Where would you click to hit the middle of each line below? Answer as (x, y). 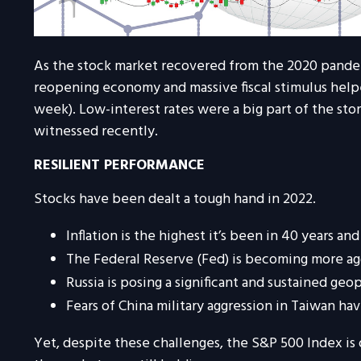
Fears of (92, 306)
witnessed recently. (96, 131)
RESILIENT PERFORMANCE (119, 165)
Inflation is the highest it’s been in (174, 236)
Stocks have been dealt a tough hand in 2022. (175, 199)
